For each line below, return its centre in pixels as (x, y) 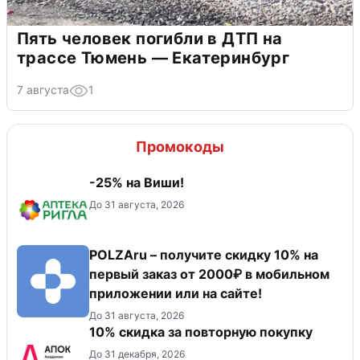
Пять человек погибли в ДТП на (150, 39)
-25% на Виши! (137, 183)
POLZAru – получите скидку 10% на (204, 255)
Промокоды (180, 147)
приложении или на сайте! (176, 294)
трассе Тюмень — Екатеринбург (153, 58)
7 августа (43, 90)
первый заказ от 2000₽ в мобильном (209, 274)
